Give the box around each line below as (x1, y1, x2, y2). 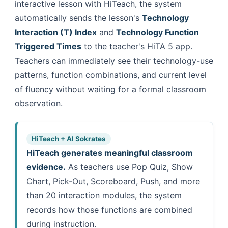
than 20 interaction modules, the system (26, 190, 182, 201)
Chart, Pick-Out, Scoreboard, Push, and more (26, 176, 200, 186)
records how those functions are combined (26, 204, 192, 215)
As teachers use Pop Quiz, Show (66, 161, 193, 172)
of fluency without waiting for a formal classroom (15, 83, 206, 94)
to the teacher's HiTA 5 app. (81, 41, 192, 51)
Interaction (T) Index (15, 26, 97, 37)
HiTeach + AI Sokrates (32, 134, 106, 143)
